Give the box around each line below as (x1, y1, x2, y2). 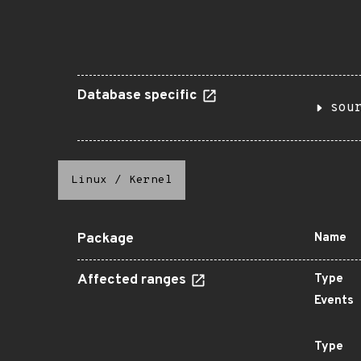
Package (77, 230, 134, 248)
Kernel (129, 173, 172, 187)
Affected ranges (77, 272, 189, 289)
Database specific (77, 87, 201, 105)
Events (314, 293, 354, 309)
